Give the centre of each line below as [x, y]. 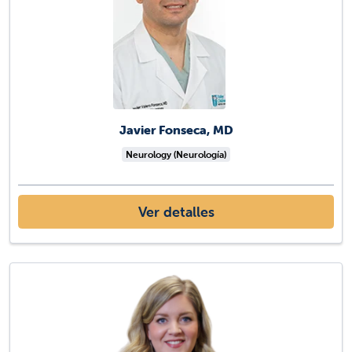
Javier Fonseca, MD [176, 129]
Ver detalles [176, 212]
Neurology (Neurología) [176, 154]
